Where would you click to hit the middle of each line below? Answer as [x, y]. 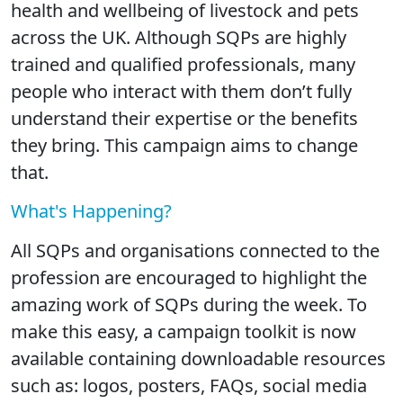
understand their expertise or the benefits [184, 118]
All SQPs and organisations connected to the [195, 250]
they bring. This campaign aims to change [184, 145]
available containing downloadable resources [198, 358]
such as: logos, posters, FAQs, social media [189, 385]
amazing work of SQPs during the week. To [189, 304]
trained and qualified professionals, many [183, 64]
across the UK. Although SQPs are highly [179, 37]
